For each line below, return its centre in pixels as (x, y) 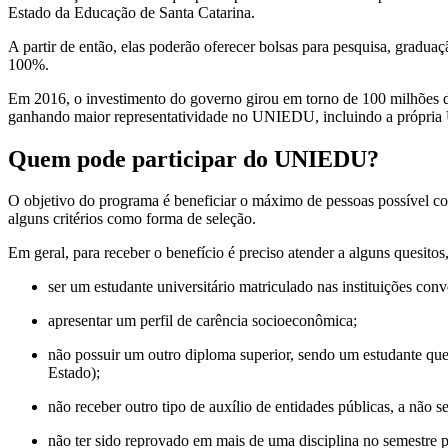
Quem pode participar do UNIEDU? (193, 158)
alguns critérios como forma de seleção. (132, 219)
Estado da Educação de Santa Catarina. (131, 12)
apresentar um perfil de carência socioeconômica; (202, 321)
